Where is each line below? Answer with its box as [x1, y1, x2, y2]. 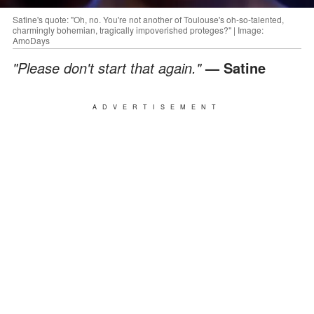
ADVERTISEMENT [93, 102, 221, 111]
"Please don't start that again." [13, 57, 205, 78]
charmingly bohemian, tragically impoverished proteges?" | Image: [13, 23, 264, 36]
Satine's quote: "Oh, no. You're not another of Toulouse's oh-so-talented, [13, 13, 284, 25]
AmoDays [13, 34, 50, 46]
